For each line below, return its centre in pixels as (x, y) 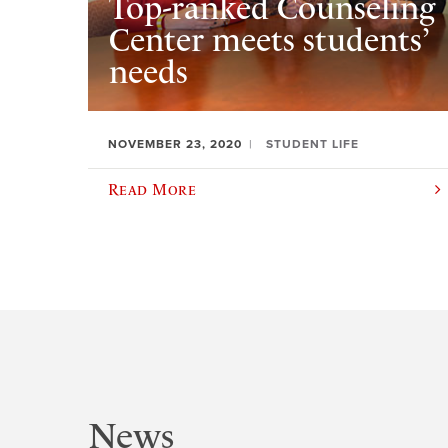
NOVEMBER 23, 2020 (175, 144)
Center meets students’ (267, 39)
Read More (152, 189)
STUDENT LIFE (312, 144)
